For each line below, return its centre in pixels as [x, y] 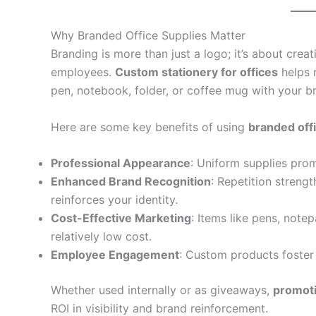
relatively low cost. [101, 237]
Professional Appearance [121, 163]
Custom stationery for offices [196, 72]
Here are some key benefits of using [150, 127]
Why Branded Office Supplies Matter [148, 36]
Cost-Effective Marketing [121, 218]
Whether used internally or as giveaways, [162, 290]
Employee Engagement [115, 255]
